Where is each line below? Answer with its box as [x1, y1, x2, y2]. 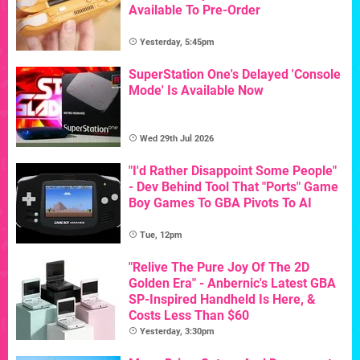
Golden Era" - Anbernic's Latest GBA [129, 275, 336, 291]
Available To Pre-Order [129, 2, 260, 18]
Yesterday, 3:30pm [140, 325, 215, 337]
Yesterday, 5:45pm [140, 36, 215, 47]
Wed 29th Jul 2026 [140, 133, 214, 144]
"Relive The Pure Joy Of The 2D [129, 259, 309, 275]
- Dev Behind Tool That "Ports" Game [129, 178, 338, 194]
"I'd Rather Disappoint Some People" [129, 162, 337, 178]
